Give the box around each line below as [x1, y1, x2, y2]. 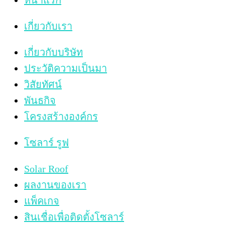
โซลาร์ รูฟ [24, 137, 69, 149]
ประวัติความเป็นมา [24, 63, 107, 74]
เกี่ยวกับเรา [24, 21, 72, 32]
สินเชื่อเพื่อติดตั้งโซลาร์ [24, 211, 124, 223]
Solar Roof [24, 163, 68, 175]
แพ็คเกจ [24, 195, 59, 207]
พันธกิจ [24, 95, 56, 106]
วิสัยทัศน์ [24, 79, 62, 90]
